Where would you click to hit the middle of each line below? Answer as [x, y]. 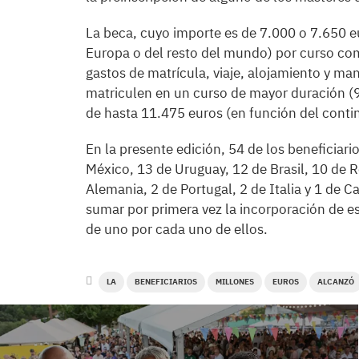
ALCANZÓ [336, 282]
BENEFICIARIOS [166, 282]
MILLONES [235, 282]
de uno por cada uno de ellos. [177, 229]
